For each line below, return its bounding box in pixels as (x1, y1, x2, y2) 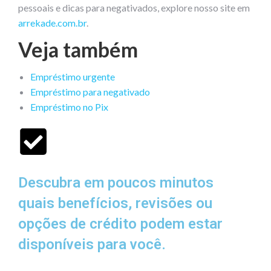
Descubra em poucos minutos (18, 174, 214, 191)
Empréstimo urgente (30, 70, 115, 82)
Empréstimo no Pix (30, 100, 108, 113)
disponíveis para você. (18, 235, 166, 253)
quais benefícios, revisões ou (18, 194, 212, 212)
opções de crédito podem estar (18, 215, 223, 232)
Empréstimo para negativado (30, 85, 150, 97)
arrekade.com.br (18, 16, 87, 28)
